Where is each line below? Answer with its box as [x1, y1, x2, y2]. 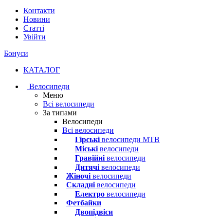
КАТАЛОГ [23, 66, 60, 74]
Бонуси [4, 49, 28, 57]
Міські [75, 145, 98, 153]
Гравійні [75, 154, 105, 162]
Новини [23, 15, 50, 23]
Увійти [23, 33, 46, 41]
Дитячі [75, 163, 99, 171]
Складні [66, 181, 95, 189]
